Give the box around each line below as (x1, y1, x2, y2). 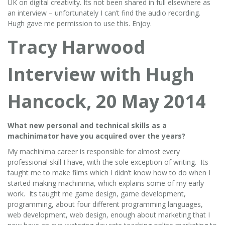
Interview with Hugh (8, 61, 194, 86)
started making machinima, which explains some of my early (8, 178, 204, 188)
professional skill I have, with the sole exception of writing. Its (8, 157, 208, 167)
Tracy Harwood (8, 34, 145, 59)
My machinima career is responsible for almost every (8, 146, 180, 156)
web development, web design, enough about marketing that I (8, 209, 210, 219)
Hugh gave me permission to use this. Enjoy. (8, 18, 152, 28)
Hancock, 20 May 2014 (8, 88, 206, 114)
